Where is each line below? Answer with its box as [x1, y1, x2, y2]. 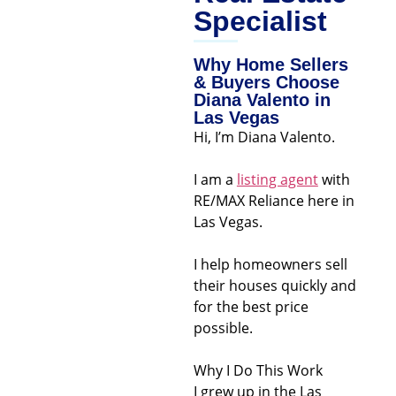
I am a [193, 170, 237, 189]
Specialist [193, 5, 327, 37]
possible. [193, 318, 253, 338]
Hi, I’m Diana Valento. [193, 127, 335, 147]
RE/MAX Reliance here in [193, 191, 354, 210]
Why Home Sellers [193, 55, 348, 74]
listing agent [236, 170, 318, 189]
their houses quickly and [193, 276, 356, 295]
